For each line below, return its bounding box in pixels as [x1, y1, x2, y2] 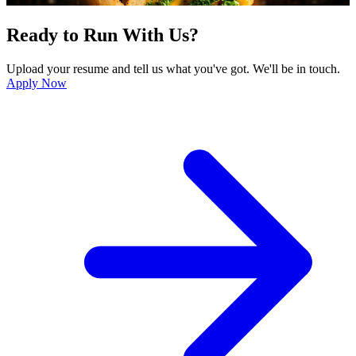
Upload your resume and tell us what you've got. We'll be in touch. [6, 61, 340, 75]
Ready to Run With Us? [6, 25, 199, 46]
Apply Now [6, 75, 67, 90]
